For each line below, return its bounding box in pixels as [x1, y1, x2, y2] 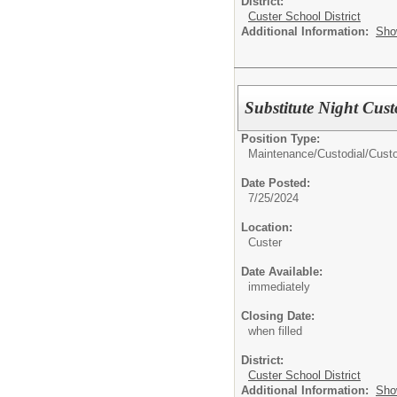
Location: [241, 221, 292, 235]
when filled [248, 324, 302, 339]
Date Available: [241, 265, 323, 279]
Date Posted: [241, 176, 310, 191]
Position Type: [241, 132, 320, 146]
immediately [248, 280, 310, 294]
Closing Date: [241, 309, 315, 323]
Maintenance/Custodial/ [248, 147, 369, 161]
